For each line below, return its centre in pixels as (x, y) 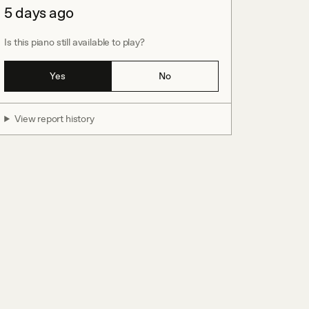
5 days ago (39, 13)
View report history (54, 119)
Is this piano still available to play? (74, 42)
